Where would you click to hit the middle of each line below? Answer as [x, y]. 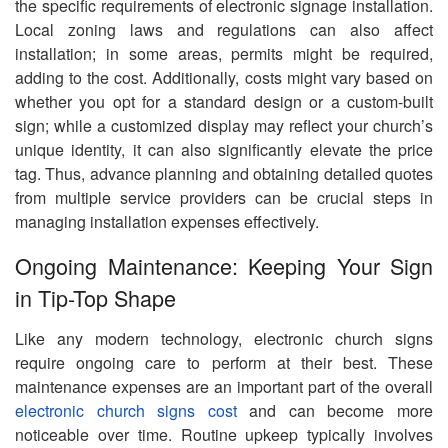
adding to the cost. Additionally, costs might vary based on [224, 77]
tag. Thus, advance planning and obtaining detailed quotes [224, 173]
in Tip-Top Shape [95, 297]
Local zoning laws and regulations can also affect [224, 29]
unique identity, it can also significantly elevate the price [224, 149]
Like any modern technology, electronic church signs [224, 339]
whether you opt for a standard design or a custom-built [224, 101]
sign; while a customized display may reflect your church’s [224, 125]
